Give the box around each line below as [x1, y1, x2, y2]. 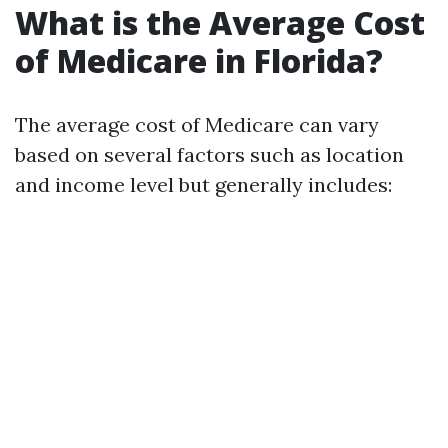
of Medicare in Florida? [15, 39, 383, 82]
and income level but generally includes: [15, 172, 392, 197]
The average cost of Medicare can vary [15, 112, 379, 137]
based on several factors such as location [15, 142, 404, 167]
